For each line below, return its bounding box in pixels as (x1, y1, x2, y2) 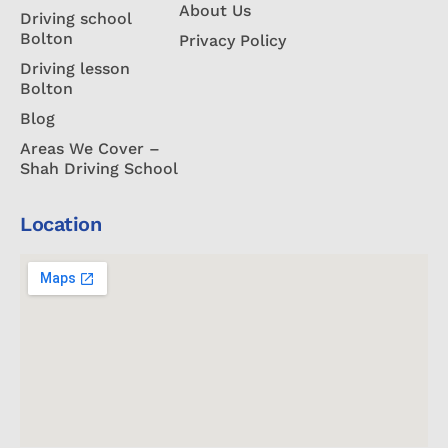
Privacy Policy (179, 31, 287, 51)
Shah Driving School (20, 159, 178, 179)
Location (20, 212, 101, 237)
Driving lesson (20, 59, 130, 79)
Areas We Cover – (20, 139, 160, 159)
